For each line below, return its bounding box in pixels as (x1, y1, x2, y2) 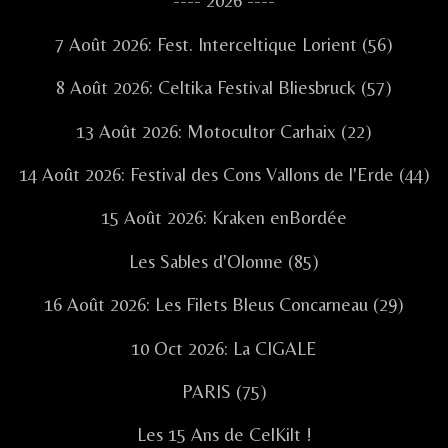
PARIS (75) (181, 380, 267, 402)
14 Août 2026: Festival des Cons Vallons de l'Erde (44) (18, 163, 430, 185)
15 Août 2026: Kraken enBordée (101, 207, 347, 229)
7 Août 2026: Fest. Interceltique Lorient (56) (55, 33, 393, 55)
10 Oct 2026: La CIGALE (131, 337, 317, 359)
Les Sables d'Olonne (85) (129, 250, 319, 272)
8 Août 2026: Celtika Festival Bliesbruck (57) (56, 77, 392, 99)
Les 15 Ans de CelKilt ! (136, 424, 312, 446)
